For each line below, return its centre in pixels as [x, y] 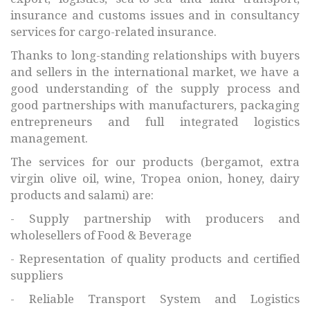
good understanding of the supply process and [155, 88]
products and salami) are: [82, 195]
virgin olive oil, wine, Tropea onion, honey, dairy [155, 178]
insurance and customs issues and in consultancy [155, 15]
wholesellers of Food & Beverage [101, 235]
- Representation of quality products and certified [155, 258]
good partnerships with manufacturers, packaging [155, 105]
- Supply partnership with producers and [155, 218]
